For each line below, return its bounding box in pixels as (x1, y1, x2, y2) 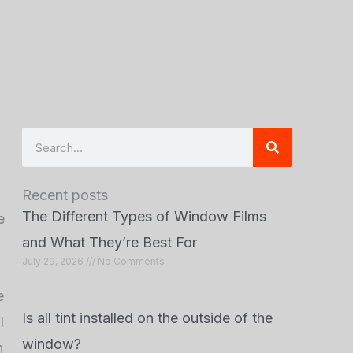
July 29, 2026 (21, 255, 86, 267)
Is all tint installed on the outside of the (21, 310, 273, 326)
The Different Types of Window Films (21, 208, 266, 225)
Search (20, 132, 66, 148)
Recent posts (21, 187, 108, 203)
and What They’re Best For (21, 234, 201, 251)
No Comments (95, 255, 165, 267)
